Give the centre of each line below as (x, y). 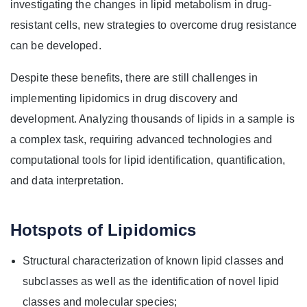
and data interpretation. (67, 181)
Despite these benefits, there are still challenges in (134, 78)
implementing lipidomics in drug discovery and (124, 99)
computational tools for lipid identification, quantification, (148, 160)
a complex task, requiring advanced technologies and (142, 140)
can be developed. (56, 46)
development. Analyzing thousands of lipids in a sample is (152, 119)
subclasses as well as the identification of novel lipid (151, 282)
